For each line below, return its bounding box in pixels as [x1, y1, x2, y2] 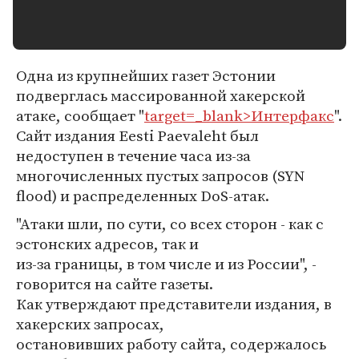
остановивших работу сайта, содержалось [16, 333, 326, 354]
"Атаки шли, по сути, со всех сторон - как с [16, 213, 324, 234]
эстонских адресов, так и [16, 233, 199, 254]
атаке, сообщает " [16, 105, 144, 126]
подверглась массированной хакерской [16, 85, 305, 106]
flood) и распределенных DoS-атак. [16, 185, 269, 206]
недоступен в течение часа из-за [16, 145, 251, 166]
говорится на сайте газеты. [16, 273, 213, 294]
